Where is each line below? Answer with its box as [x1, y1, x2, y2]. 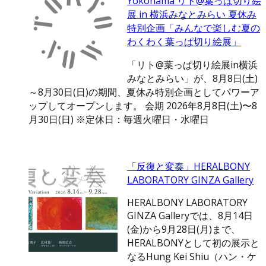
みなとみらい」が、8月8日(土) [127, 72, 258, 85]
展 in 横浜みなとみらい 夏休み [127, 8, 256, 21]
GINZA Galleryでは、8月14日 [127, 209, 253, 223]
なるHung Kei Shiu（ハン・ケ [127, 250, 256, 264]
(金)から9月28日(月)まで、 [127, 223, 240, 236]
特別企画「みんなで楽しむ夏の [127, 21, 260, 35]
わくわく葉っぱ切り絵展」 [127, 35, 241, 49]
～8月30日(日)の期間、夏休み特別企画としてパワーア [28, 85, 259, 99]
